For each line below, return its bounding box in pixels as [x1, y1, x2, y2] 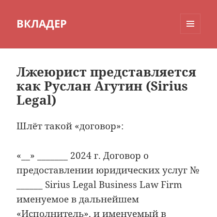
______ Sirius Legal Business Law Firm [16, 178, 183, 191]
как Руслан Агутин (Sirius [16, 77, 188, 95]
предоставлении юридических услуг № [16, 163, 200, 176]
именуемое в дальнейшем [16, 192, 139, 205]
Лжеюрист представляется [16, 63, 197, 81]
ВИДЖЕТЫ [180, 50, 211, 59]
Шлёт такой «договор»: [16, 120, 124, 133]
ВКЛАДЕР [16, 16, 67, 31]
